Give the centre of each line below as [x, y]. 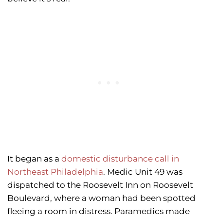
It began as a [34, 158]
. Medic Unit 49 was [143, 172]
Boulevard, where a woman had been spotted [101, 198]
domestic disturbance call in [120, 158]
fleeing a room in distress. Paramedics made [99, 211]
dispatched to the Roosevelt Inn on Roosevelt [100, 185]
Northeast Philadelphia [55, 172]
